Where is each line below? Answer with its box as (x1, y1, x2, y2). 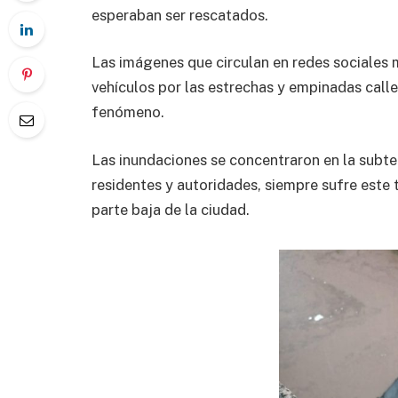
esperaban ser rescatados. (92, 5, 268, 24)
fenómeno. (92, 103, 164, 122)
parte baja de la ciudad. (92, 200, 250, 219)
